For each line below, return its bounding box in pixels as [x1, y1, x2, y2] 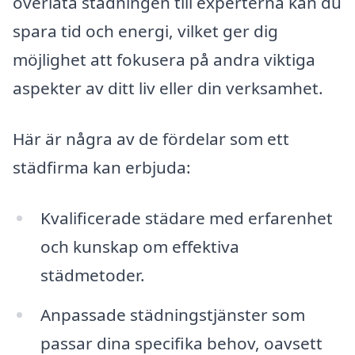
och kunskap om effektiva [40, 235, 239, 258]
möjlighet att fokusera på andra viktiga [13, 48, 315, 71]
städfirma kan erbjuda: [13, 156, 191, 179]
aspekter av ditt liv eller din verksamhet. [13, 77, 323, 100]
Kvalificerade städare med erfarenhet [40, 206, 333, 229]
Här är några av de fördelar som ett [13, 128, 289, 151]
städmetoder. [40, 263, 145, 286]
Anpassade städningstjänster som [40, 303, 305, 326]
